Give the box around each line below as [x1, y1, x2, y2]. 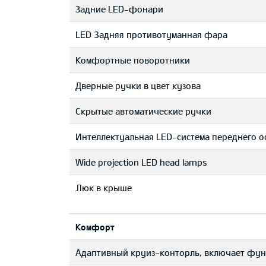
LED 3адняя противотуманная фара [75, 29, 227, 40]
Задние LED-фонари [75, 4, 163, 14]
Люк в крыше [75, 182, 132, 193]
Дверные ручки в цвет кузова [75, 80, 201, 91]
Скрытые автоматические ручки [75, 106, 211, 116]
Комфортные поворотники [75, 55, 190, 65]
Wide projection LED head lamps [75, 157, 207, 167]
